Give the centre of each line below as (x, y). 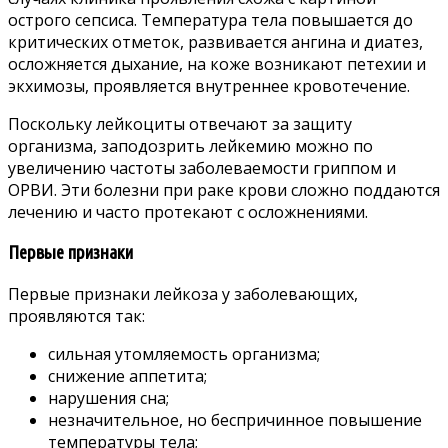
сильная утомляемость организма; (184, 353)
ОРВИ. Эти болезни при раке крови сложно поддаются (224, 190)
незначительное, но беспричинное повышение (235, 419)
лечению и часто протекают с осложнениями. (188, 212)
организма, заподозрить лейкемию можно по (190, 146)
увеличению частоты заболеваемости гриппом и (202, 168)
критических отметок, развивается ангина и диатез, (215, 42)
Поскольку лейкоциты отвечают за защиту (180, 124)
